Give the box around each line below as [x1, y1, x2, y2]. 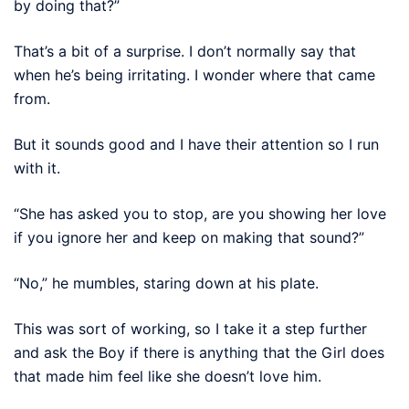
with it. [14, 158, 60, 177]
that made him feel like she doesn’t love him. [14, 366, 321, 385]
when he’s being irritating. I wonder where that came [14, 65, 375, 84]
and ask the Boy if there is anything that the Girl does [14, 342, 384, 362]
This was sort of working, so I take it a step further [14, 319, 367, 338]
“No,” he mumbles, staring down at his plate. [14, 273, 319, 292]
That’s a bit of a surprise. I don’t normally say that [14, 41, 356, 60]
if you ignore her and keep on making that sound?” [14, 227, 364, 246]
